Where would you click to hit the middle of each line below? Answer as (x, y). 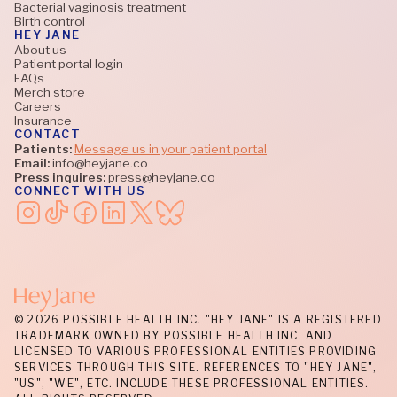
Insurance (43, 120)
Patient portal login (69, 63)
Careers (38, 106)
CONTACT (47, 134)
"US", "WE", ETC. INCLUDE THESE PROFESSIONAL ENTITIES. (192, 383)
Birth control (50, 21)
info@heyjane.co (99, 163)
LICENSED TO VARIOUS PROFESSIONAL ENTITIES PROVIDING (196, 351)
